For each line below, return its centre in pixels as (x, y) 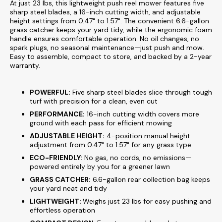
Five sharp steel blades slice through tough (141, 92)
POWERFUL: (50, 92)
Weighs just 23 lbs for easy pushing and (147, 201)
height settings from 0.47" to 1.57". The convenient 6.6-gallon (110, 21)
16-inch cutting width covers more (142, 114)
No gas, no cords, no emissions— (137, 157)
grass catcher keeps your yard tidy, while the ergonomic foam (111, 29)
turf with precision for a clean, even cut (94, 101)
